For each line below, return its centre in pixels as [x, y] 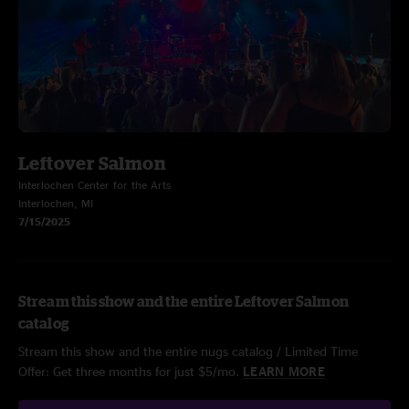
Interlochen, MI [56, 203]
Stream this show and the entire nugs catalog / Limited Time [188, 351]
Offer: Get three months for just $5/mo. [131, 371]
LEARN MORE [284, 371]
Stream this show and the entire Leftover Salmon [184, 301]
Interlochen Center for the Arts [94, 185]
